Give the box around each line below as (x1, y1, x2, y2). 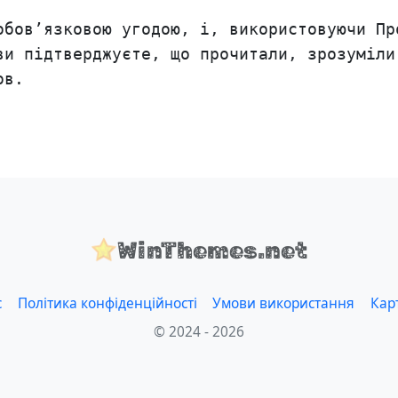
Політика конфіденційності (17, 293, 197, 313)
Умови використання (212, 293, 355, 313)
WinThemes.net (117, 236, 307, 266)
